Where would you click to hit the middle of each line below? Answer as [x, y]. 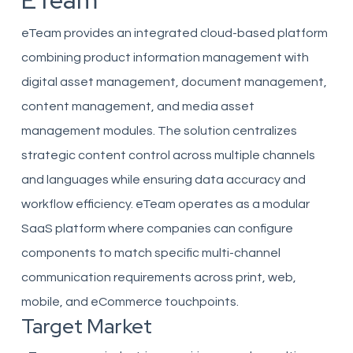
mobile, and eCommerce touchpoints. [130, 302]
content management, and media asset [137, 106]
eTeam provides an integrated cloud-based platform [174, 33]
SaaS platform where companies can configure [157, 229]
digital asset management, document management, [174, 82]
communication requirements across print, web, [158, 277]
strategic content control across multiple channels [168, 155]
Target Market [86, 326]
